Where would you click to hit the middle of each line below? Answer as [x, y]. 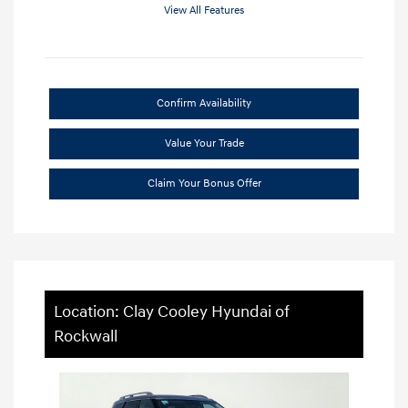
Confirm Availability [204, 103]
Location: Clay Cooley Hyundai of [172, 311]
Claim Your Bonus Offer [204, 183]
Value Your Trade [204, 143]
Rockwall [86, 336]
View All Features [204, 10]
